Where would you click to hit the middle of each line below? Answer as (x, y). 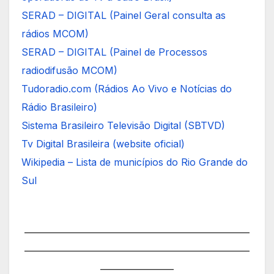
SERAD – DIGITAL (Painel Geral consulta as (124, 15)
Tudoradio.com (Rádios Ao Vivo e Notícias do (127, 88)
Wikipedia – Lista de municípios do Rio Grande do (135, 162)
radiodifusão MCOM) (69, 70)
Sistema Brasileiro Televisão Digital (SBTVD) (123, 125)
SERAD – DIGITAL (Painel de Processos (114, 52)
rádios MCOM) (55, 33)
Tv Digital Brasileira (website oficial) (103, 143)
